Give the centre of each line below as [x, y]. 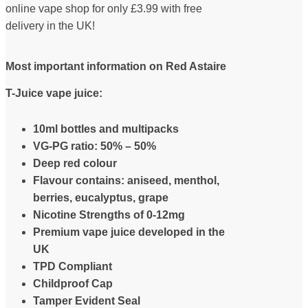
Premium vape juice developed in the [129, 232]
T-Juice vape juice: [54, 93]
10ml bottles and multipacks [106, 129]
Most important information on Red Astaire [116, 67]
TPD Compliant [73, 266]
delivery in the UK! [50, 26]
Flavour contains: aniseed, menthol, [126, 180]
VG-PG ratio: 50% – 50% [95, 146]
